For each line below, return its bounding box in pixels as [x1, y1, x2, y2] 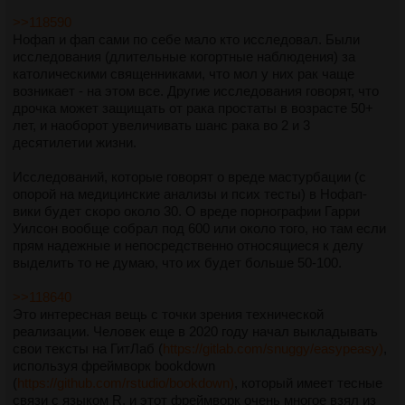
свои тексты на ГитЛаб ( [13, 340, 163, 356]
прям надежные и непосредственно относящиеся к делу [13, 237, 363, 253]
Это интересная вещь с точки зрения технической [13, 306, 324, 322]
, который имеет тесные [234, 374, 382, 391]
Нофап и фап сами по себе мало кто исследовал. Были [13, 31, 360, 47]
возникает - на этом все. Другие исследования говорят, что [13, 82, 379, 99]
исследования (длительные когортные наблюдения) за [13, 48, 355, 64]
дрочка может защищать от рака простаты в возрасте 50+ [13, 99, 373, 116]
